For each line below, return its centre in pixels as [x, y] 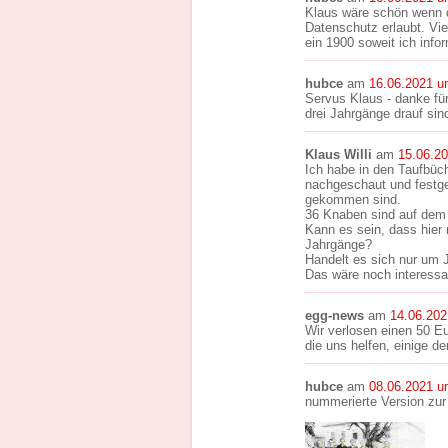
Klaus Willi [338, 154]
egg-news [334, 315]
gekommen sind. [353, 199]
